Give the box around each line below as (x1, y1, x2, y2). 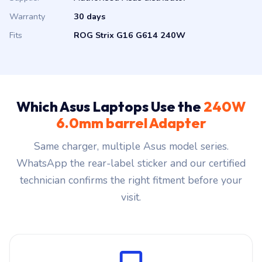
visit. (121, 190, 141, 204)
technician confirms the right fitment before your (20, 173, 242, 187)
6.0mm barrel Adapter (56, 114, 206, 132)
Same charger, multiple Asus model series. (33, 139, 229, 153)
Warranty (9, 11, 45, 22)
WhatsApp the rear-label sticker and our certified (16, 156, 246, 170)
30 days (74, 11, 105, 22)
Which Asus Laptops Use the (16, 98, 204, 115)
